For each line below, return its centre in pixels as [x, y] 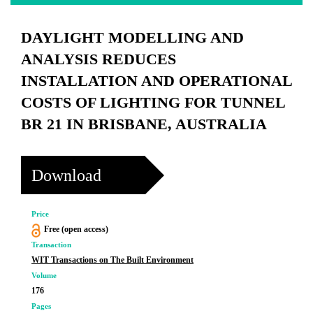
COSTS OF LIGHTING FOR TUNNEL [153, 102]
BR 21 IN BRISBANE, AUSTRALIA [144, 124]
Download [66, 175]
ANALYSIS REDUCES [99, 59]
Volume [44, 275]
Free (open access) [76, 229]
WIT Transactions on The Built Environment [112, 260]
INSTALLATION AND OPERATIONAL [156, 81]
